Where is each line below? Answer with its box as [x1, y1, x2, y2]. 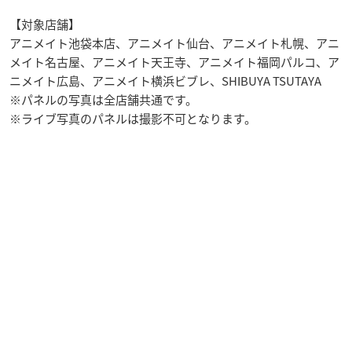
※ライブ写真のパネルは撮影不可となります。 [9, 109, 256, 127]
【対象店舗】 [9, 15, 80, 33]
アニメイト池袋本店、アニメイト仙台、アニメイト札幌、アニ [9, 34, 339, 52]
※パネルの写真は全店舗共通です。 [9, 90, 197, 108]
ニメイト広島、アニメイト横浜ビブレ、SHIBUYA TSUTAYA [9, 71, 321, 90]
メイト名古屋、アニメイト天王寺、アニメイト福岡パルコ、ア [9, 53, 339, 71]
